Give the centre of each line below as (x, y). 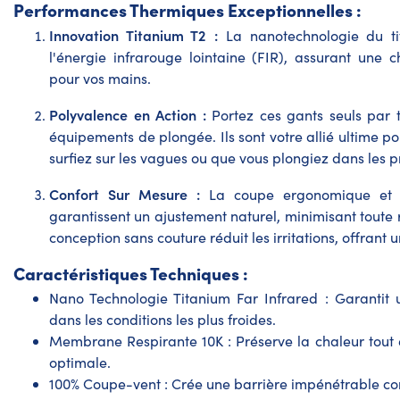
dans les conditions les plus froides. (162, 320)
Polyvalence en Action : (128, 115)
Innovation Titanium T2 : (134, 35)
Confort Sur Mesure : (125, 194)
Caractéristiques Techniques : (131, 273)
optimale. (80, 362)
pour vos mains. (100, 79)
